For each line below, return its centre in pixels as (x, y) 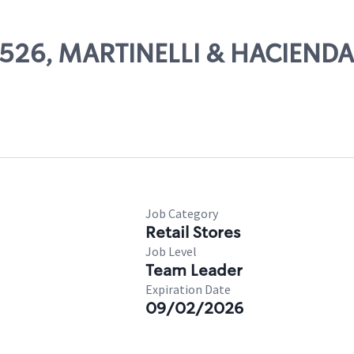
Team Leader (194, 270)
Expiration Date (188, 289)
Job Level (171, 251)
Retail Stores (193, 232)
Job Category (182, 213)
